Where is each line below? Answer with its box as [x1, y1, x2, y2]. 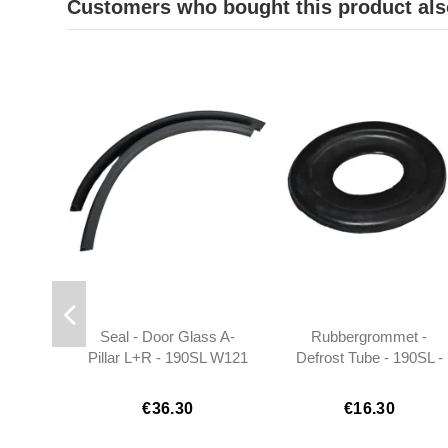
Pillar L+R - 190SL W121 [87, 349, 248, 367]
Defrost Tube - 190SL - [295, 349, 443, 367]
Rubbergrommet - [311, 328, 428, 346]
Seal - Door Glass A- [100, 328, 236, 346]
